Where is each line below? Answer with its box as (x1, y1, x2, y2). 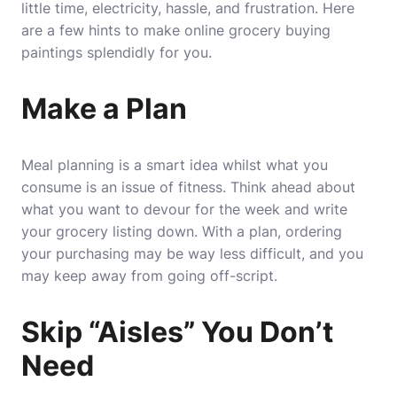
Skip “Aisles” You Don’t (21, 315, 333, 349)
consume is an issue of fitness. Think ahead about (21, 178, 355, 196)
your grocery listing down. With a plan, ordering (21, 222, 342, 240)
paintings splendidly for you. (21, 43, 212, 61)
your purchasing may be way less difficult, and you (21, 245, 363, 262)
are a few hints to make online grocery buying (21, 21, 331, 39)
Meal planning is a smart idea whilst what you (21, 156, 328, 174)
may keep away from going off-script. (21, 267, 277, 284)
